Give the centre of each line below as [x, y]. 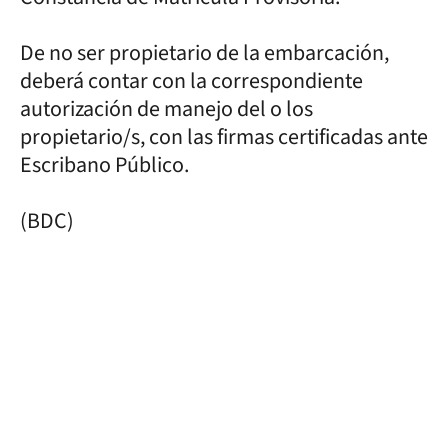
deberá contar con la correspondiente [191, 81]
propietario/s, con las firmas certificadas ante [224, 137]
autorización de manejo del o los [166, 109]
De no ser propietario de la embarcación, [204, 53]
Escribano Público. [104, 165]
